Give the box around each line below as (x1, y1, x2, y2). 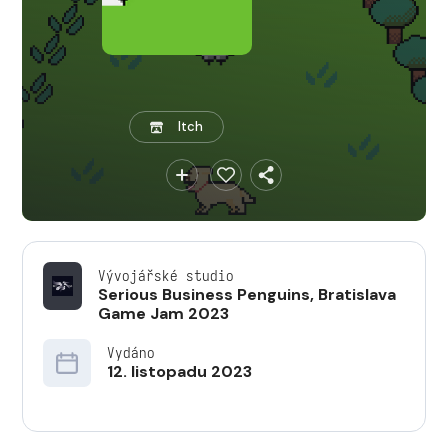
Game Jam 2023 (97, 303, 229, 324)
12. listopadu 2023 (107, 361, 252, 382)
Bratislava (317, 284, 396, 305)
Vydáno (107, 343, 155, 362)
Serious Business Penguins (97, 284, 310, 305)
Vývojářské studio (97, 266, 234, 285)
